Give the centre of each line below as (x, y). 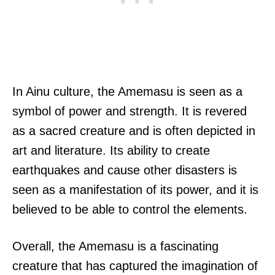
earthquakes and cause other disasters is (125, 170)
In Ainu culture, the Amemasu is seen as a (127, 92)
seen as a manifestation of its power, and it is (135, 190)
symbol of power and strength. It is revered (130, 111)
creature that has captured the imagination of (135, 266)
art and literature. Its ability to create (111, 151)
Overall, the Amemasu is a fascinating (115, 246)
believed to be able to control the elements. (130, 210)
